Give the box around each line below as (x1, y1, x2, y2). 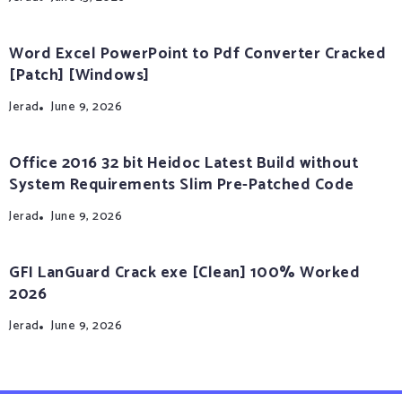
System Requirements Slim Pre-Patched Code (9, 172, 354, 199)
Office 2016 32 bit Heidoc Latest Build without (9, 151, 358, 178)
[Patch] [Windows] (9, 63, 150, 90)
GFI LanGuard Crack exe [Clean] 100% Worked (9, 260, 360, 287)
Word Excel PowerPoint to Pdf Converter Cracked (9, 41, 386, 68)
